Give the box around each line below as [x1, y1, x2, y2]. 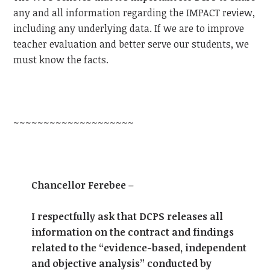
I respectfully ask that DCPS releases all [31, 210, 224, 224]
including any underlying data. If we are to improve [13, 22, 245, 36]
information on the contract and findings [31, 225, 234, 239]
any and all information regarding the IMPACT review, [13, 6, 256, 20]
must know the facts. [13, 53, 109, 67]
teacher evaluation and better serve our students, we [13, 37, 250, 51]
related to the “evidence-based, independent [31, 241, 247, 255]
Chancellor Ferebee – [31, 178, 134, 192]
